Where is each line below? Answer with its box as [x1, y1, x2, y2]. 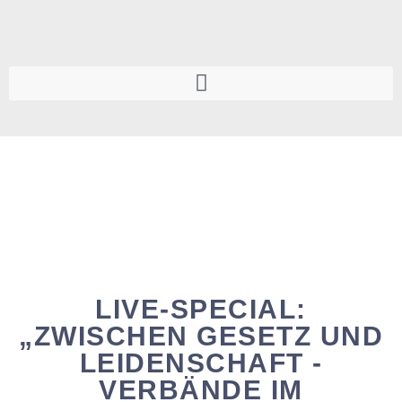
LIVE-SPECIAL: [95, 293, 307, 324]
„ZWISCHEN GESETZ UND [19, 320, 383, 351]
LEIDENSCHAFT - [79, 347, 323, 378]
